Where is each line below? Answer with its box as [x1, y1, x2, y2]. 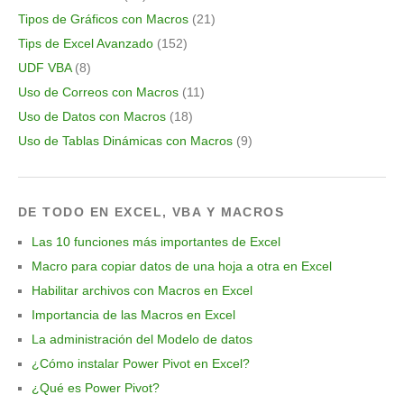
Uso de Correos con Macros [18, 85, 179, 100]
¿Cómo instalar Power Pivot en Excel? [32, 356, 250, 372]
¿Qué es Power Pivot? [32, 381, 160, 396]
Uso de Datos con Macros [18, 109, 166, 124]
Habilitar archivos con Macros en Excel [32, 283, 252, 298]
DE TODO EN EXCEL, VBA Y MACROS [18, 205, 285, 220]
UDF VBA [18, 60, 71, 76]
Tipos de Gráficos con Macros [18, 12, 188, 27]
